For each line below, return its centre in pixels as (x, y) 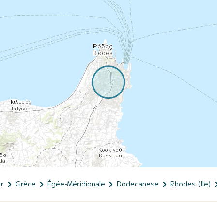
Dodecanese (138, 183)
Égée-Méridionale (76, 183)
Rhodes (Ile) (191, 183)
